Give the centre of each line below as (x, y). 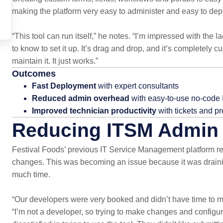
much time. (31, 174)
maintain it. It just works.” (55, 61)
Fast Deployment (64, 86)
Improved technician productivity (95, 111)
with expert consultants (137, 86)
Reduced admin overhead (81, 98)
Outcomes (34, 74)
